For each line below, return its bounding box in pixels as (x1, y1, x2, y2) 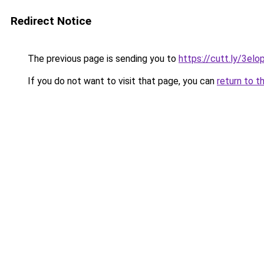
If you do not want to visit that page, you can (25, 75, 217, 87)
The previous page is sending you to (25, 53, 179, 64)
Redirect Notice (11, 14, 91, 28)
